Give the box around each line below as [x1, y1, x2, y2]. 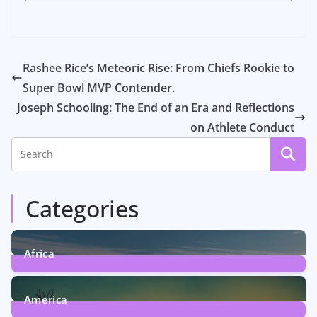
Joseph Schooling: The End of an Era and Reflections [17, 100, 294, 116]
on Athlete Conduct [190, 120, 294, 136]
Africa [24, 246, 54, 261]
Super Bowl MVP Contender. [23, 80, 175, 96]
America [24, 292, 68, 307]
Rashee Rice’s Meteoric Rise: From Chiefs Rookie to [23, 60, 294, 76]
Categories [25, 193, 139, 224]
